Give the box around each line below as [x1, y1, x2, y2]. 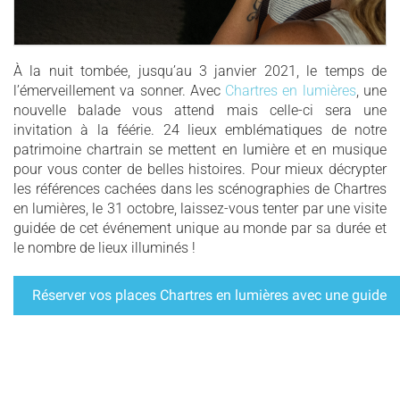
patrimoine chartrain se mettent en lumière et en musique [13, 141, 387, 159]
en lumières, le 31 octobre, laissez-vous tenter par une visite [13, 200, 387, 218]
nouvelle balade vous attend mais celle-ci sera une [13, 102, 387, 120]
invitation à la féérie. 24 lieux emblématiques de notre [13, 121, 387, 139]
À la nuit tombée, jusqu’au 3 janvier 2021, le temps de [13, 62, 387, 80]
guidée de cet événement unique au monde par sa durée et [13, 220, 387, 237]
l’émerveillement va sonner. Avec [13, 82, 226, 100]
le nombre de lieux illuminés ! [13, 239, 196, 257]
